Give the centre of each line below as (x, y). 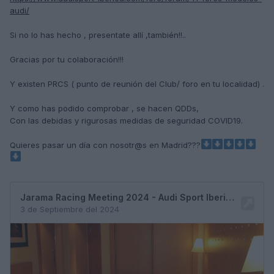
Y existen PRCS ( (42, 84)
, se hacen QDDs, (166, 109)
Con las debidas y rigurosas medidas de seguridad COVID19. (126, 121)
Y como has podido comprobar (69, 109)
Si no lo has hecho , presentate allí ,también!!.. (98, 35)
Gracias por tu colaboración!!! (67, 60)
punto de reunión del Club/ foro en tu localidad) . (170, 84)
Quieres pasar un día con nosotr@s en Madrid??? (105, 145)
